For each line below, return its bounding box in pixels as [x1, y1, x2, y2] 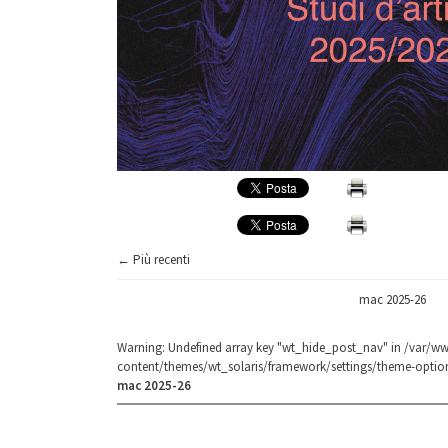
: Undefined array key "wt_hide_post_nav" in [162, 339, 404, 356]
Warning [117, 339, 162, 356]
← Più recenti [117, 251, 190, 268]
